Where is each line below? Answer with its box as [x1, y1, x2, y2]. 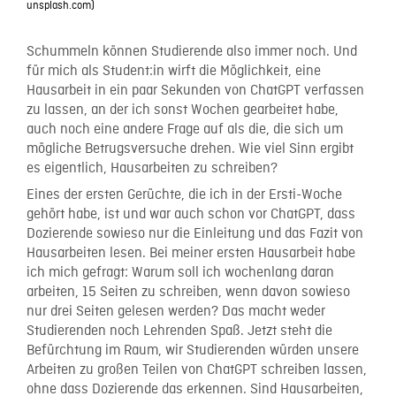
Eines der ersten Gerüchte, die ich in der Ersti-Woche [27, 187, 342, 205]
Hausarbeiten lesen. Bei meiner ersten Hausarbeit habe [27, 245, 355, 263]
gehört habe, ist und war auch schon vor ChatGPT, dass [27, 206, 355, 225]
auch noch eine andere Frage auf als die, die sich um [27, 120, 343, 139]
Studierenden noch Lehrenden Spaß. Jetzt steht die [27, 323, 332, 341]
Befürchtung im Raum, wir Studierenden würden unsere [27, 342, 359, 361]
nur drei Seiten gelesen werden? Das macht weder [27, 303, 325, 322]
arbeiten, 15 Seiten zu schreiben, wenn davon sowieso [27, 284, 350, 302]
